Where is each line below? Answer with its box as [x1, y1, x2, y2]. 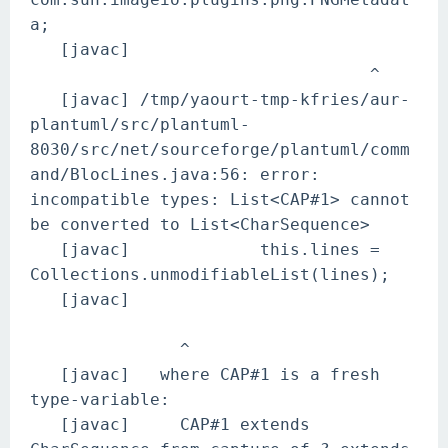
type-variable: [30, 390, 170, 409]
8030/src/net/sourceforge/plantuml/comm [30, 140, 410, 159]
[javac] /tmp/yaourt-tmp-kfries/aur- [30, 90, 410, 109]
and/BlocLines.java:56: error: [30, 165, 320, 184]
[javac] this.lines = [30, 240, 380, 259]
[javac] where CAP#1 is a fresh [30, 365, 380, 384]
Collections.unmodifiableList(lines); [30, 265, 390, 284]
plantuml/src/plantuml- [30, 115, 250, 134]
